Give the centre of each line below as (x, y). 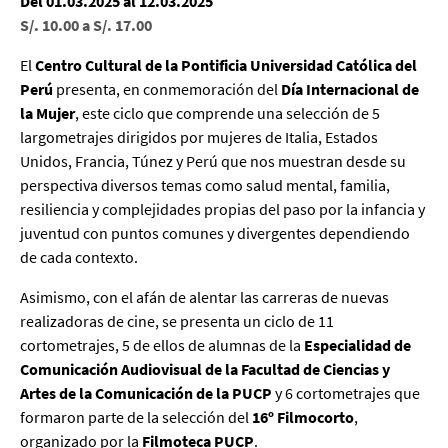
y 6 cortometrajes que (346, 392)
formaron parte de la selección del (136, 416)
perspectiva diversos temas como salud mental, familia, (205, 184)
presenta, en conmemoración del (167, 88)
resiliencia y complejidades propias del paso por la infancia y (222, 208)
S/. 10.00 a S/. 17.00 (86, 24)
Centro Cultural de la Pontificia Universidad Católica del (226, 64)
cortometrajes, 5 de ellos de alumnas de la (162, 344)
